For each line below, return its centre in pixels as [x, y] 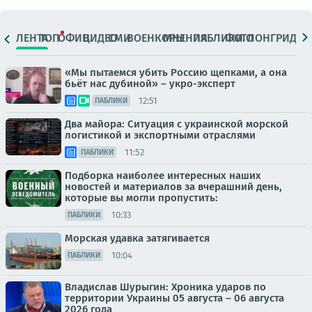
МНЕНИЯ [186, 38]
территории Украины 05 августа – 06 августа [174, 298]
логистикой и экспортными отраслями [160, 135]
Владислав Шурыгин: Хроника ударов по [165, 287]
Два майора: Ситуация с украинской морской [177, 124]
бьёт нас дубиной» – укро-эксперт [150, 84]
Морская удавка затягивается [137, 238]
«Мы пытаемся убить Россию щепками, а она [176, 72]
